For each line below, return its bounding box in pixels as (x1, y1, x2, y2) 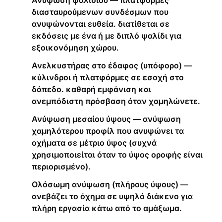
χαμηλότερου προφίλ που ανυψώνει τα (32, 126, 184, 136)
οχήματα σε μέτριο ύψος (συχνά (32, 138, 157, 148)
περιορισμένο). (32, 162, 91, 171)
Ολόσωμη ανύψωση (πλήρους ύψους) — (32, 179, 188, 189)
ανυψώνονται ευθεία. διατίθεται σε (32, 19, 169, 29)
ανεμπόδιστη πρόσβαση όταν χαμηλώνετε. (32, 96, 200, 106)
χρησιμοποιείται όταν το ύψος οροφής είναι (32, 150, 203, 160)
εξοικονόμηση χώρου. (32, 43, 119, 53)
